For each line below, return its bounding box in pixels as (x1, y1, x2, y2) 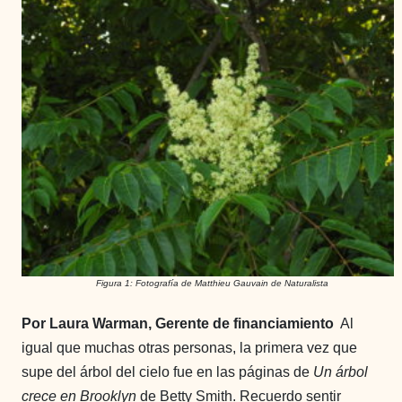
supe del (22, 364, 80, 380)
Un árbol (313, 364, 368, 380)
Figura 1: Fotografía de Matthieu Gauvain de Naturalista (96, 278, 328, 289)
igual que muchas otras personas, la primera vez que (22, 340, 357, 356)
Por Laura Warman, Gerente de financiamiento (22, 316, 337, 332)
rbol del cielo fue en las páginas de (88, 364, 313, 380)
